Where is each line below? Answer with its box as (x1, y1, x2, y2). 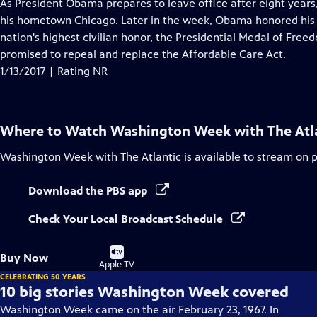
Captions (84, 30, 129, 43)
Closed (84, 13, 118, 26)
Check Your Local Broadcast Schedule (28, 212, 226, 226)
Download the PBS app (28, 184, 150, 197)
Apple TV (99, 259, 134, 270)
